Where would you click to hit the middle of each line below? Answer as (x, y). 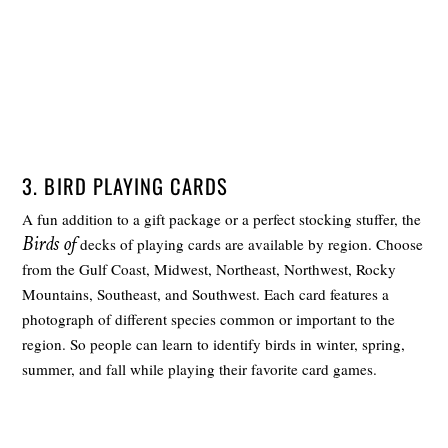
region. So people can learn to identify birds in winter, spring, (214, 344)
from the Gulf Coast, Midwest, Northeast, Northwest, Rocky (209, 269)
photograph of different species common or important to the (209, 319)
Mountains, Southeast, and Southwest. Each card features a (206, 294)
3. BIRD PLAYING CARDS (125, 185)
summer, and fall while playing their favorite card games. (200, 369)
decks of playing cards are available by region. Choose (250, 244)
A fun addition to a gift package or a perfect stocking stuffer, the (222, 219)
